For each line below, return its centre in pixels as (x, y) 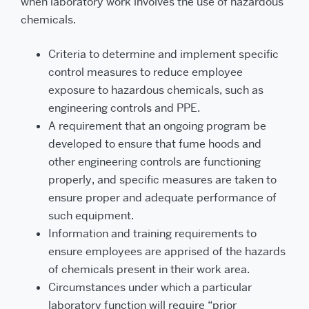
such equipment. (91, 216)
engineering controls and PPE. (124, 108)
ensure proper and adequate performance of (162, 198)
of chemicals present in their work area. (149, 269)
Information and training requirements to (152, 233)
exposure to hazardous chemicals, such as (156, 90)
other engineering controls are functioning (154, 162)
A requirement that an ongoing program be (157, 126)
